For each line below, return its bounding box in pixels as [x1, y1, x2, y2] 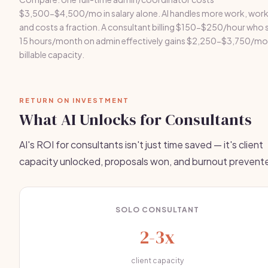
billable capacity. [19, 49, 84, 60]
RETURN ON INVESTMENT [19, 96, 129, 104]
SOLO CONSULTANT [115, 205, 199, 214]
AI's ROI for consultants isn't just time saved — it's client [19, 138, 263, 151]
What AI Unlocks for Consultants [19, 109, 252, 130]
